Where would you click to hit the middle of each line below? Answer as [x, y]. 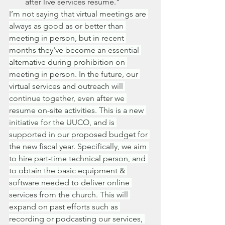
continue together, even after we [68, 98]
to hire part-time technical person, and [78, 158]
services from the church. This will [70, 195]
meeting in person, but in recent [68, 38]
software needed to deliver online [70, 183]
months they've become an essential [75, 50]
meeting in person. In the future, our [75, 74]
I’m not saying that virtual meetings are [79, 14]
